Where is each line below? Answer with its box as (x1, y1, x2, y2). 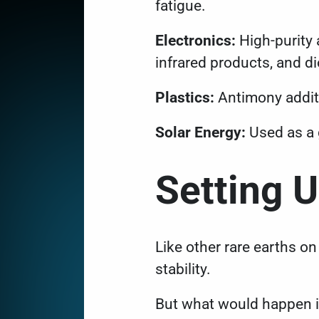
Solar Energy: (155, 124, 246, 141)
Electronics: (155, 32, 236, 49)
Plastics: (155, 89, 214, 106)
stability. (155, 261, 214, 278)
